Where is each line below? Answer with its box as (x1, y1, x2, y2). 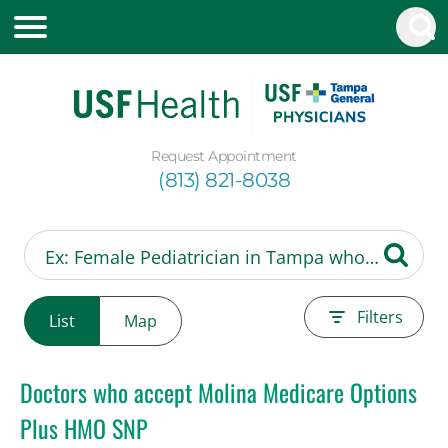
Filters (357, 305, 403, 328)
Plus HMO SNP (20, 409, 148, 446)
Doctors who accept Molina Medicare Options (20, 373, 417, 410)
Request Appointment (151, 146, 297, 165)
